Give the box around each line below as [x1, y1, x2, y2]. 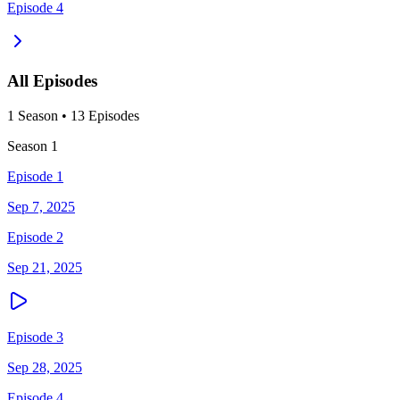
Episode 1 [7, 169, 63, 184]
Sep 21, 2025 [7, 260, 82, 275]
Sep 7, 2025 [7, 199, 75, 214]
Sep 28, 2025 [7, 360, 82, 375]
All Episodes [7, 71, 97, 91]
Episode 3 [7, 329, 63, 345]
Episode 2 [7, 229, 63, 245]
